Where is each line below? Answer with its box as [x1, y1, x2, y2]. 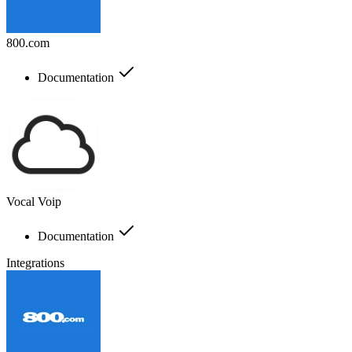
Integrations [6, 255, 64, 269]
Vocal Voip [6, 194, 61, 208]
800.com [6, 35, 49, 49]
